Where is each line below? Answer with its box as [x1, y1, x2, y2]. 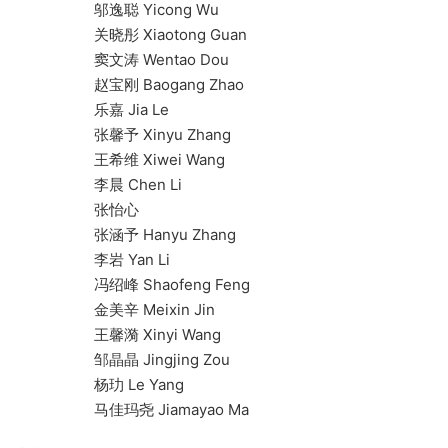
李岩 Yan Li [15, 250, 170, 270]
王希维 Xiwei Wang [15, 150, 225, 170]
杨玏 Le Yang [15, 375, 184, 395]
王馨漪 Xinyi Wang [15, 325, 221, 345]
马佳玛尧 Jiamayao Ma [15, 400, 249, 420]
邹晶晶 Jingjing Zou [15, 350, 230, 370]
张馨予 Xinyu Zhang [15, 125, 231, 145]
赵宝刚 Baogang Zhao [15, 75, 244, 95]
